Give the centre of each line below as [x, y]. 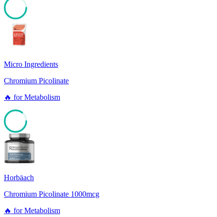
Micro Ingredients [31, 64]
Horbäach [19, 178]
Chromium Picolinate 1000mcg [52, 194]
